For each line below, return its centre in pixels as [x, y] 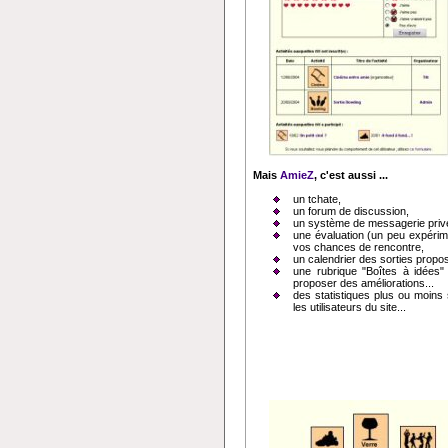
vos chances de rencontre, [358, 247]
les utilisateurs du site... [349, 307]
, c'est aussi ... [351, 175]
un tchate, [317, 199]
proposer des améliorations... [363, 283]
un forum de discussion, [351, 211]
